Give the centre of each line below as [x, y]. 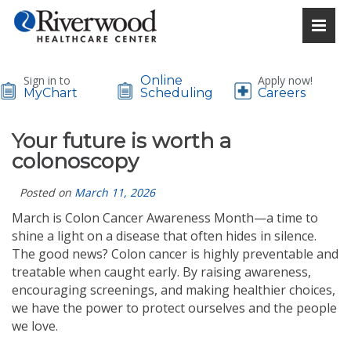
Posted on [47, 192]
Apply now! [285, 80]
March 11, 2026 [115, 192]
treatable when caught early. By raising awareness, [161, 272]
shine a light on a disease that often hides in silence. [164, 236]
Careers [281, 93]
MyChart [51, 93]
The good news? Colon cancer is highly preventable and [175, 254]
